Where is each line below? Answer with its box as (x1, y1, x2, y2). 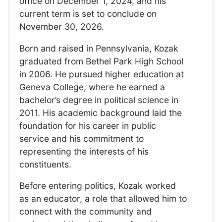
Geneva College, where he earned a (19, 81, 166, 92)
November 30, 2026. (19, 21, 105, 32)
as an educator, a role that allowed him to (19, 193, 187, 204)
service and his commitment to (19, 133, 144, 144)
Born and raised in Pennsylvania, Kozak (19, 43, 179, 54)
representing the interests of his (19, 146, 149, 157)
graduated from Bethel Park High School (19, 55, 184, 66)
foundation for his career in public (19, 120, 157, 131)
